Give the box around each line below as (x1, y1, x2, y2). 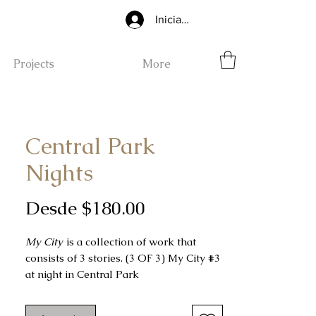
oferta (145, 241, 195, 265)
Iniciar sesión (155, 13, 219, 25)
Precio (145, 195, 196, 220)
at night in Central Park (25, 267, 142, 281)
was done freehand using (78, 300, 203, 314)
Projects (13, 56, 54, 71)
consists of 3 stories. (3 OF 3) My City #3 (25, 251, 220, 265)
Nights (25, 158, 93, 188)
